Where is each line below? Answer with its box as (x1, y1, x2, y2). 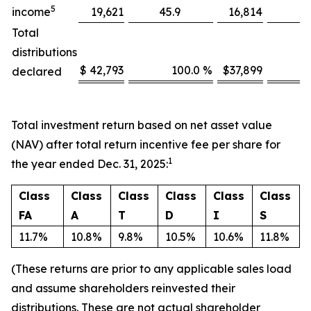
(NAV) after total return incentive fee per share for (11, 137, 280, 151)
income (12, 5, 51, 19)
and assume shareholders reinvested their (11, 281, 235, 295)
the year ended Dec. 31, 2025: (11, 157, 168, 171)
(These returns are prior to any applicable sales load (11, 262, 292, 276)
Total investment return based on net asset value (11, 118, 272, 132)
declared (12, 65, 62, 78)
